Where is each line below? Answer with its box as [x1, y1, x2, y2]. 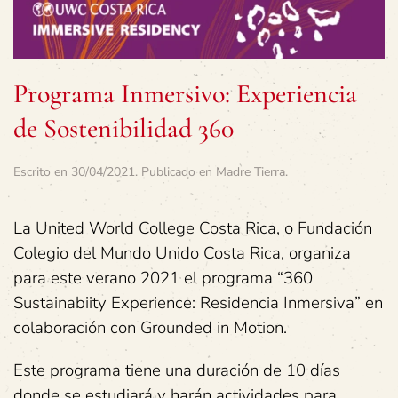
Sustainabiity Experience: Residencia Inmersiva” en [13, 291, 383, 314]
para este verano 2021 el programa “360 [13, 266, 313, 290]
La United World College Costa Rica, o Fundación [13, 216, 372, 240]
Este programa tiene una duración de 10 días [13, 358, 340, 382]
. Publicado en [135, 163, 216, 180]
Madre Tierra [216, 163, 285, 180]
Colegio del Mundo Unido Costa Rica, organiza [13, 241, 351, 265]
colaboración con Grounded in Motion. [13, 315, 287, 339]
